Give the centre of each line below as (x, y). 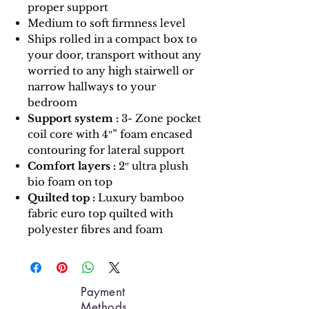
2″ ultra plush (152, 166)
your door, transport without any (114, 54)
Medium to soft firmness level (107, 23)
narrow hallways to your (92, 86)
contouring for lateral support (106, 150)
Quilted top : (61, 197)
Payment (103, 291)
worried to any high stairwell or (111, 70)
